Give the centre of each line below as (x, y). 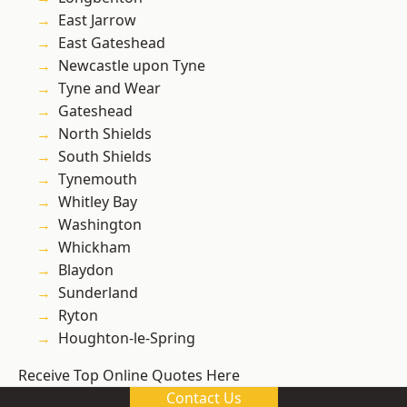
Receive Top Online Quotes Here (129, 376)
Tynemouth (98, 179)
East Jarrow (97, 20)
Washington (100, 225)
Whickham (94, 248)
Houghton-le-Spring (127, 338)
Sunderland (98, 293)
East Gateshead (112, 43)
